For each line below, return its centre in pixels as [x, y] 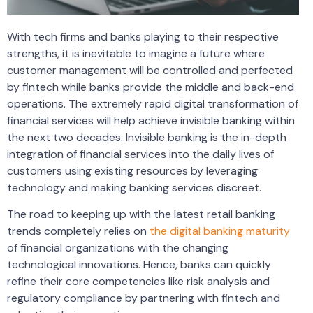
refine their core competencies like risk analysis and [138, 282]
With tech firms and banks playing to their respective [143, 37]
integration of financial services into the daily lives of [140, 154]
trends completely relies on [78, 231]
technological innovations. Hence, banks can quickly [139, 265]
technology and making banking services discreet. [134, 188]
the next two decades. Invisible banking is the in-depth [147, 138]
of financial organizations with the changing [118, 248]
